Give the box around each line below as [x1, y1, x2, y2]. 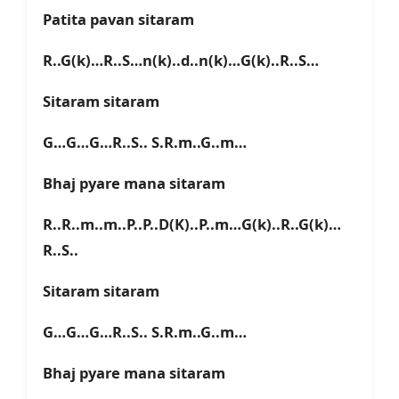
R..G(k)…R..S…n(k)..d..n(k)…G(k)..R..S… [43, 50, 319, 71]
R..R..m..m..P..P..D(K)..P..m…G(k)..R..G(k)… [43, 214, 341, 235]
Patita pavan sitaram [43, 9, 194, 30]
